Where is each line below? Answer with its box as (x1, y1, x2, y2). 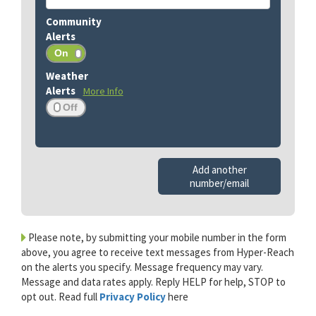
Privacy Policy (99, 290, 168, 304)
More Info (83, 84, 123, 97)
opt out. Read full (21, 290, 99, 304)
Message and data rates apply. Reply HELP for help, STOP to (21, 275, 286, 289)
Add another (192, 163, 247, 177)
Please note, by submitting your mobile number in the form (26, 231, 286, 245)
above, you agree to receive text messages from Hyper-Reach (21, 245, 294, 260)
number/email (190, 176, 249, 190)
